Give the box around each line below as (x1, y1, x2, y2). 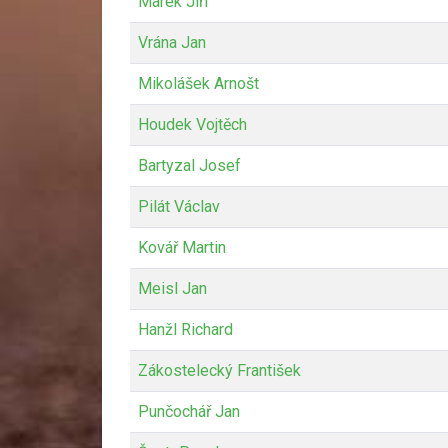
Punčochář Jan (138, 401, 240, 421)
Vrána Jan (138, 32, 206, 52)
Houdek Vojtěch (138, 114, 247, 134)
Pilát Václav (138, 196, 220, 216)
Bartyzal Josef (138, 155, 241, 175)
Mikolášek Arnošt (138, 73, 259, 93)
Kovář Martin (138, 237, 226, 257)
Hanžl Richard (138, 319, 233, 339)
